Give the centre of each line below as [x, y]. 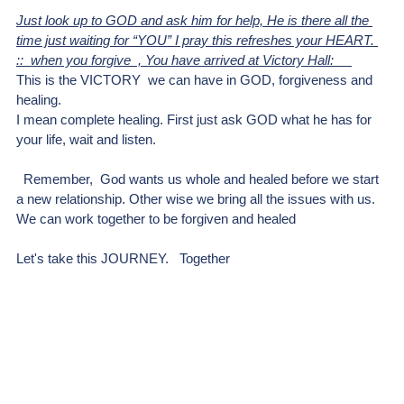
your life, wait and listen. [86, 140]
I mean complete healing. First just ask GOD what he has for [196, 120]
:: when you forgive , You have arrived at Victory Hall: [184, 60]
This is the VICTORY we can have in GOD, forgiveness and [196, 80]
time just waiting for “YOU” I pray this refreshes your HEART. [197, 41]
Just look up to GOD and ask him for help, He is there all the [194, 21]
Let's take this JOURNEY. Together [125, 259]
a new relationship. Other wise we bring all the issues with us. [197, 199]
